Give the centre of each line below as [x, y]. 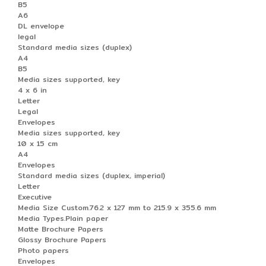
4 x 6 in [32, 90]
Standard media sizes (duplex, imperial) [91, 175]
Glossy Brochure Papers [62, 239]
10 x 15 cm [38, 143]
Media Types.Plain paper [63, 218]
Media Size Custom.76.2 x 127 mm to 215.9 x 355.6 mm [117, 207]
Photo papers [43, 250]
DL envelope [41, 26]
